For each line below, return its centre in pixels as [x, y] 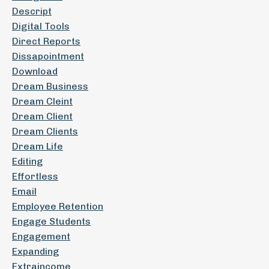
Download [35, 71]
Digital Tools [41, 26]
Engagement [41, 236]
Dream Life [38, 146]
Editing [27, 161]
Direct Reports [46, 41]
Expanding [35, 251]
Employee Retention [58, 206]
